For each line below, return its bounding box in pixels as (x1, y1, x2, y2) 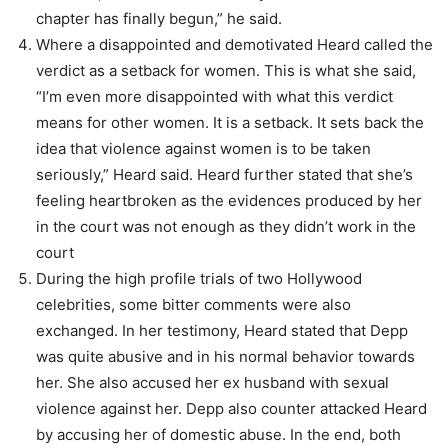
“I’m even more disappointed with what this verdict (36, 87, 393, 107)
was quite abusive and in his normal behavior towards (36, 347, 415, 367)
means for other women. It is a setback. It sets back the (36, 113, 424, 133)
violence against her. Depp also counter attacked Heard (36, 399, 427, 419)
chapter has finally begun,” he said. (36, 9, 282, 29)
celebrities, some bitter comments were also (36, 295, 351, 315)
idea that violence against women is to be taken (36, 139, 371, 159)
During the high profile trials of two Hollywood (36, 269, 362, 289)
